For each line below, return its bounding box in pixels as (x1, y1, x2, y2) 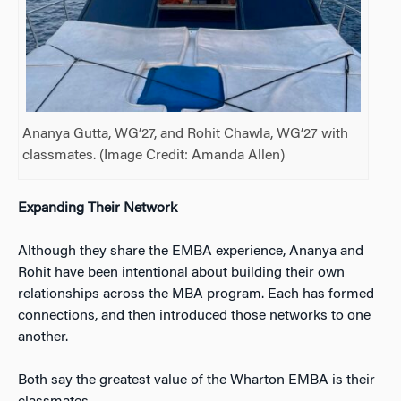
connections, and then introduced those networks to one (18, 309, 371, 324)
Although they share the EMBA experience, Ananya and (18, 244, 363, 260)
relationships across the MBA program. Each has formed (18, 287, 374, 303)
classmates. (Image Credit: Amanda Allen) (22, 149, 286, 164)
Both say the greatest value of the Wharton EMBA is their (18, 373, 375, 388)
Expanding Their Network (18, 201, 177, 217)
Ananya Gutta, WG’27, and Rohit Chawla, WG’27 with (22, 127, 349, 142)
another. (18, 330, 68, 346)
